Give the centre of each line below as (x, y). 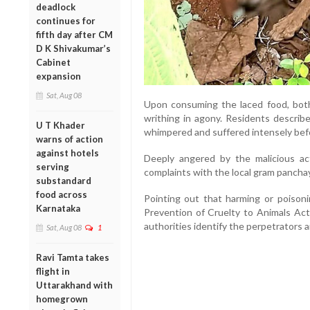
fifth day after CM (74, 34)
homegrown (62, 299)
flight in (53, 271)
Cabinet (53, 62)
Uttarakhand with (74, 285)
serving (53, 166)
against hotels (67, 153)
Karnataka (58, 208)
